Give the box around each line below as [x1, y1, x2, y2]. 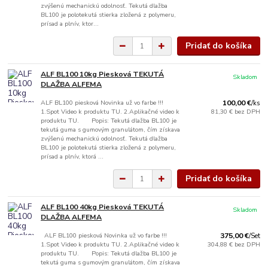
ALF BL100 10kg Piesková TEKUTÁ [41, 69, 165, 80]
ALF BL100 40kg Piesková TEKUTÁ [41, 202, 165, 212]
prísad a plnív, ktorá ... [41, 152, 104, 162]
